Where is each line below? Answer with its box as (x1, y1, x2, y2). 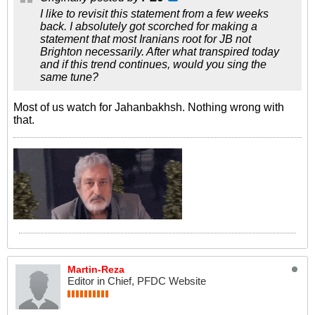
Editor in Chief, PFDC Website (67, 275, 206, 287)
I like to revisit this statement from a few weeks (40, 8, 269, 20)
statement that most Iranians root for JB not (40, 33, 251, 45)
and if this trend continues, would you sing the (40, 58, 266, 70)
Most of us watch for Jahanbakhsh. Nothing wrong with (13, 101, 284, 113)
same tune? (40, 71, 98, 83)
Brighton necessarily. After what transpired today (40, 46, 279, 58)
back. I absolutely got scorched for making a (40, 20, 257, 32)
